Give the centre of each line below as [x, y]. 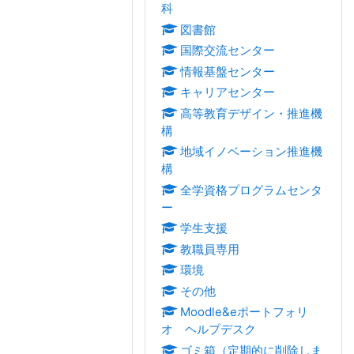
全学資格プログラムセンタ [251, 190]
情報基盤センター [228, 71]
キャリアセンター [228, 92]
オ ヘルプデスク [209, 329]
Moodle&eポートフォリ [244, 312]
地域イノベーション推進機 [251, 151]
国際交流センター [228, 50]
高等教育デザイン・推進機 [251, 113]
